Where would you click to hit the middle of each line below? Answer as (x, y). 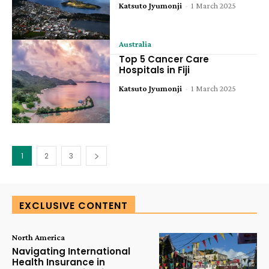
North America (38, 237)
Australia (135, 44)
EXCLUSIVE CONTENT (74, 205)
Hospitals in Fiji (155, 70)
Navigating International (71, 251)
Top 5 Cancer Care (164, 59)
